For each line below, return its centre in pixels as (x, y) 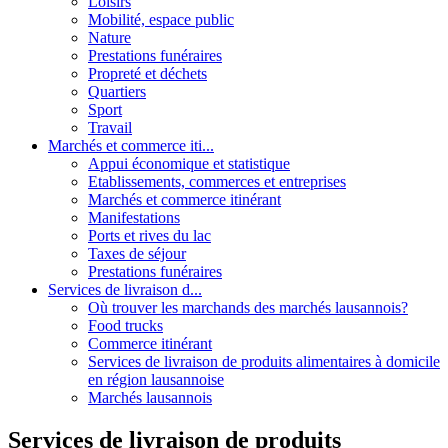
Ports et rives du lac (149, 235)
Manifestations (134, 217)
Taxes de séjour (137, 253)
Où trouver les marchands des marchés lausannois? (248, 307)
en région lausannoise (156, 379)
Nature (109, 37)
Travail (110, 127)
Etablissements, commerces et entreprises (217, 181)
